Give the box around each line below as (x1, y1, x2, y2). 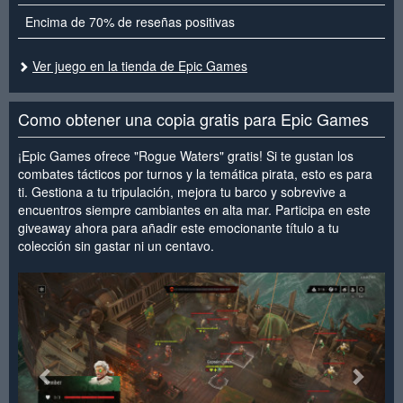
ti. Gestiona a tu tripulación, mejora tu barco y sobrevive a (18, 182, 346, 201)
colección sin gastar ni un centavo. (18, 236, 214, 255)
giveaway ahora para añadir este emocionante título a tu (18, 218, 339, 237)
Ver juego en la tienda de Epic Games (32, 56, 247, 75)
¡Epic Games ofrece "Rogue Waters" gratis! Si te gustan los (18, 146, 354, 165)
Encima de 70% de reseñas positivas (25, 12, 235, 31)
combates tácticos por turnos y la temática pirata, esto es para (18, 164, 372, 183)
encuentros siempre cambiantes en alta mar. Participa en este (18, 200, 371, 219)
